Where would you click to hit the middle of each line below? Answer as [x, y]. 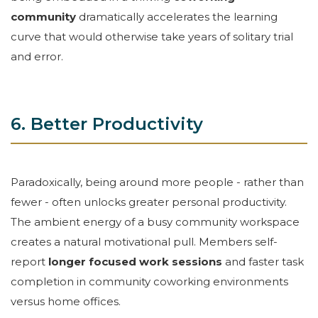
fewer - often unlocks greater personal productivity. [149, 202]
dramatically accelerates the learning [178, 17]
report [28, 261]
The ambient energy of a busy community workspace [155, 221]
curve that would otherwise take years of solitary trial [152, 37]
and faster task [264, 261]
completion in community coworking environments [149, 281]
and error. [37, 57]
